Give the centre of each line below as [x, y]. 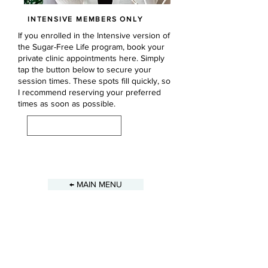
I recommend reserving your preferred [89, 92]
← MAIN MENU [96, 184]
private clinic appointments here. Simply [91, 58]
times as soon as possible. [67, 103]
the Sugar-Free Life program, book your [91, 47]
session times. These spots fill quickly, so [94, 81]
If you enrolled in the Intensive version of [94, 35]
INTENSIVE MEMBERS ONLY [86, 19]
